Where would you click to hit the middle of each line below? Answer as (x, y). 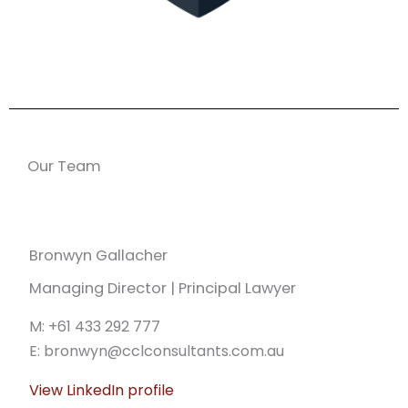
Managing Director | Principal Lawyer (163, 289)
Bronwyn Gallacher (98, 256)
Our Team (64, 167)
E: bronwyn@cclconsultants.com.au (157, 352)
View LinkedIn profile (103, 391)
